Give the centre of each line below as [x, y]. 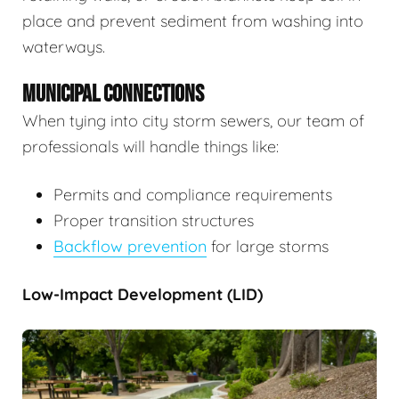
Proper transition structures [154, 221]
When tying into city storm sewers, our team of [193, 121]
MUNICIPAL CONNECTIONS [113, 95]
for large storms [268, 247]
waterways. [64, 47]
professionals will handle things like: [151, 147]
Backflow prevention [130, 247]
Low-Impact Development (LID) [142, 295]
